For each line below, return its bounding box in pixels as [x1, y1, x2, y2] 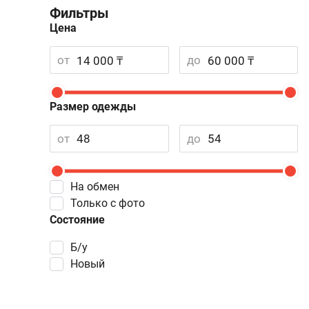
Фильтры [50, 5, 109, 21]
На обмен [78, 180, 119, 193]
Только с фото [77, 197, 145, 210]
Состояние [50, 213, 105, 226]
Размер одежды [50, 100, 136, 113]
